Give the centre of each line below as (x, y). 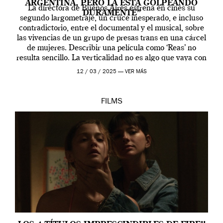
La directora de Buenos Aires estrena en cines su (111, 8)
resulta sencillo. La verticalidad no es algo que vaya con (111, 58)
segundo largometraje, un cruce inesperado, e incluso (111, 18)
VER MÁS (136, 72)
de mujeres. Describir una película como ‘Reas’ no (111, 48)
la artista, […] (111, 68)
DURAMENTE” (111, 13)
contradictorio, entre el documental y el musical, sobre (111, 28)
